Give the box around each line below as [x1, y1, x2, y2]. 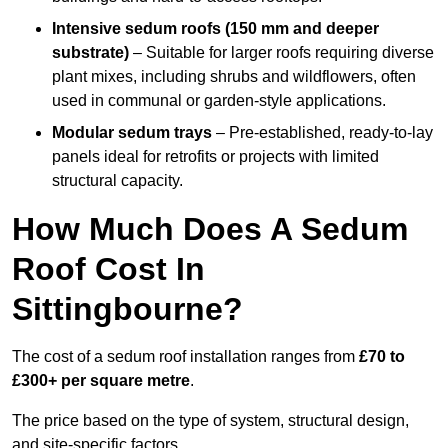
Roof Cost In [12, 251, 205, 288]
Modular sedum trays [52, 124, 212, 142]
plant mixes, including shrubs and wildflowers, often [52, 68, 416, 86]
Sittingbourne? [12, 291, 243, 328]
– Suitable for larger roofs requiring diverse [129, 44, 434, 62]
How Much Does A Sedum [12, 211, 408, 248]
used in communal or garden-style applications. [52, 92, 386, 110]
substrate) [52, 44, 129, 62]
